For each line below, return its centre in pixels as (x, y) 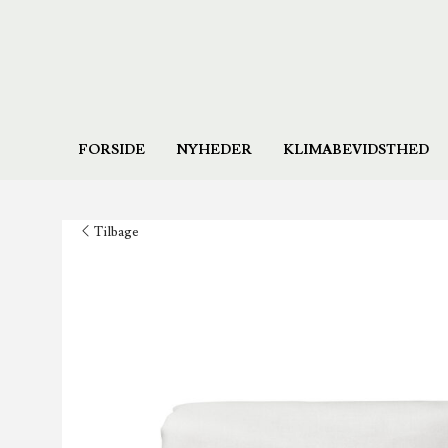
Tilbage (115, 232)
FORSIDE (111, 150)
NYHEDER (213, 150)
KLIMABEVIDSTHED (355, 150)
